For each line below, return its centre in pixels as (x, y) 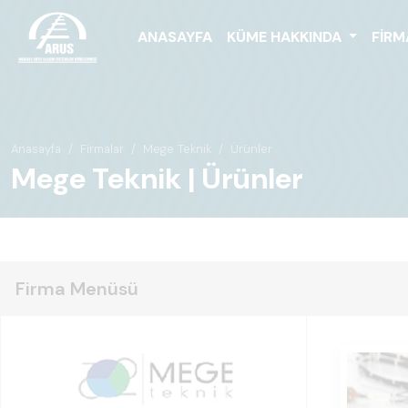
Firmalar (102, 149)
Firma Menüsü (77, 289)
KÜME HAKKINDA (286, 36)
